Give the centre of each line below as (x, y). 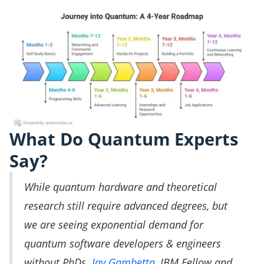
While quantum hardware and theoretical (121, 187)
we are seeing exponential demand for (114, 224)
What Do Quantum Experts (124, 138)
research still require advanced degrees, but (126, 205)
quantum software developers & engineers (123, 243)
